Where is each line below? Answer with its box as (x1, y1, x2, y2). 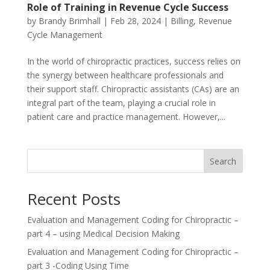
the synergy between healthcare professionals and (27, 69, 224, 81)
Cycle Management (27, 28, 102, 40)
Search (210, 155, 237, 167)
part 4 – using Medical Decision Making (27, 227, 180, 239)
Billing (170, 14, 193, 27)
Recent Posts (27, 187, 121, 210)
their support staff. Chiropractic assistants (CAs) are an (27, 83, 239, 95)
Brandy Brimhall (38, 14, 101, 27)
